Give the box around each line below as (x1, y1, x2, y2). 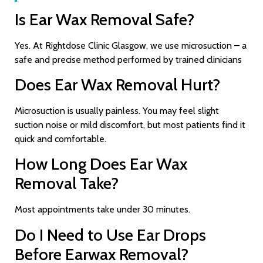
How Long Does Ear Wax (15, 154, 187, 174)
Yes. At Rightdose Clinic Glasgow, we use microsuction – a (15, 39, 247, 51)
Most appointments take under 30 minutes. (15, 204, 190, 215)
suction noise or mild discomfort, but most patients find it (15, 119, 245, 131)
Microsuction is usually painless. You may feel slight (15, 105, 219, 117)
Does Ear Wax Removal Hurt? (15, 75, 220, 95)
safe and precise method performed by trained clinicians (15, 53, 242, 65)
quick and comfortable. (15, 133, 109, 145)
